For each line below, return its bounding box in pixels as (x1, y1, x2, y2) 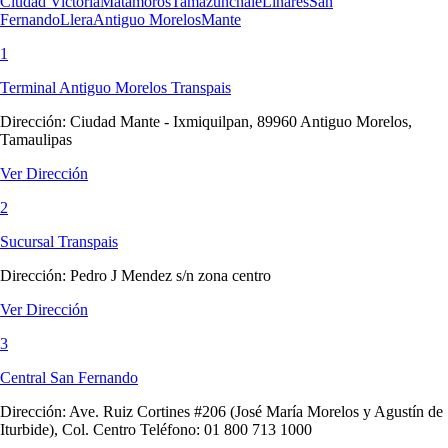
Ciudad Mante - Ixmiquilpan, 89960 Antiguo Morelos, (70, 112, 412, 130)
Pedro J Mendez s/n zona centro (70, 266, 271, 284)
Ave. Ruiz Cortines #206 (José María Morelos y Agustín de (69, 402, 443, 420)
